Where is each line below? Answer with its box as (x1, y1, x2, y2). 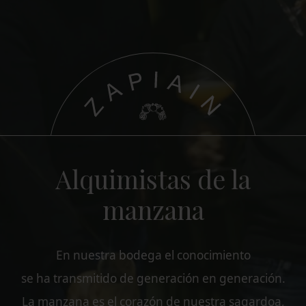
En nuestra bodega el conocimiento (55, 247, 251, 263)
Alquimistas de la (55, 161, 251, 196)
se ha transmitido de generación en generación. (20, 270, 286, 286)
